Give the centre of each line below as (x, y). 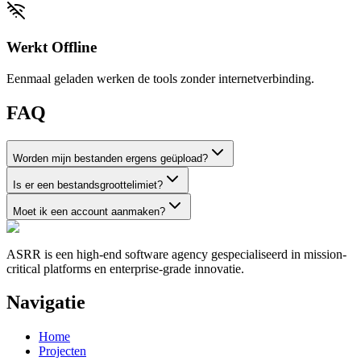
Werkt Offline (52, 48)
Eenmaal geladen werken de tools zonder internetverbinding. (160, 78)
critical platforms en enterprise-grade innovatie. (125, 268)
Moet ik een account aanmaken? (89, 211)
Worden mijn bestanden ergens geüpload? (110, 158)
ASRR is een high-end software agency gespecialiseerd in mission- (176, 254)
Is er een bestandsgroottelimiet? (88, 185)
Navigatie (46, 303)
